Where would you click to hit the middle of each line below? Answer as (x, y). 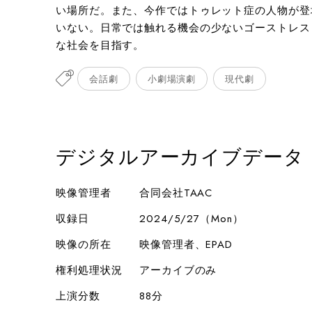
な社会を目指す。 (100, 45)
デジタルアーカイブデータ (180, 157)
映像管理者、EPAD (186, 244)
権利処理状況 (89, 270)
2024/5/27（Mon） (192, 219)
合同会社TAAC (176, 193)
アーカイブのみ (178, 270)
